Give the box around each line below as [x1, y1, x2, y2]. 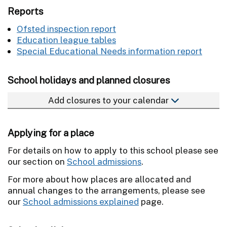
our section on [8, 156, 67, 167]
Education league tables [17, 34, 116, 45]
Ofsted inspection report [17, 23, 116, 34]
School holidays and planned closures [8, 74, 170, 86]
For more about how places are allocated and [8, 174, 191, 184]
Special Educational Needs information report [17, 46, 202, 56]
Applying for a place [8, 127, 94, 138]
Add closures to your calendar [48, 95, 171, 105]
